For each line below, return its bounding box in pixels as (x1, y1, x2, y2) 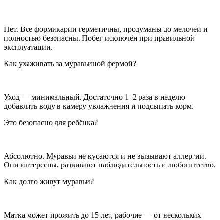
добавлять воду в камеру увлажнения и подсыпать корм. (4, 101, 193, 110)
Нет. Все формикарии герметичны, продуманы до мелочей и (4, 25, 208, 33)
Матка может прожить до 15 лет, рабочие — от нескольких (4, 210, 201, 219)
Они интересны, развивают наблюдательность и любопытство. (4, 160, 216, 169)
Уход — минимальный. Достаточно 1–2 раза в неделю (4, 92, 185, 101)
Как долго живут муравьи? (4, 177, 94, 186)
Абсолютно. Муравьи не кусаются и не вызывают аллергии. (4, 151, 206, 160)
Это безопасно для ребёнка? (4, 118, 98, 127)
